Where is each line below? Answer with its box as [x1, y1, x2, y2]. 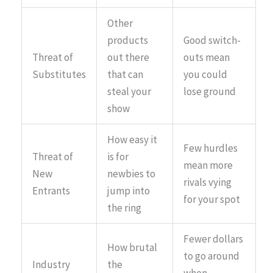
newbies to [107, 166, 155, 180]
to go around [183, 249, 239, 263]
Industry [32, 257, 70, 271]
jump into [107, 183, 150, 197]
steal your [107, 84, 151, 98]
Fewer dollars [183, 232, 243, 246]
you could [183, 67, 227, 81]
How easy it [107, 132, 157, 146]
